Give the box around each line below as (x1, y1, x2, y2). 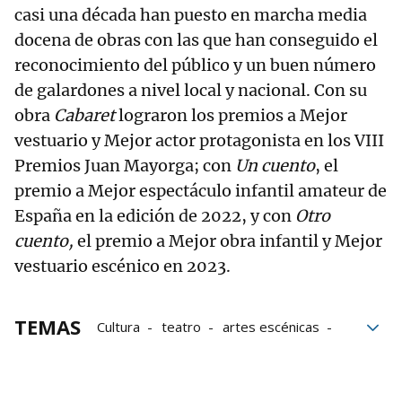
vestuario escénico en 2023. (14, 256, 238, 277)
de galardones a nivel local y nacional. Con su (14, 80, 367, 101)
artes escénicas (223, 318, 319, 336)
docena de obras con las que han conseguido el (14, 30, 378, 51)
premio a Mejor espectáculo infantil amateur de (14, 180, 387, 202)
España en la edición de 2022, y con (14, 205, 295, 227)
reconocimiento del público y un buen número (14, 55, 376, 76)
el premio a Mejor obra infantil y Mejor (77, 231, 382, 252)
